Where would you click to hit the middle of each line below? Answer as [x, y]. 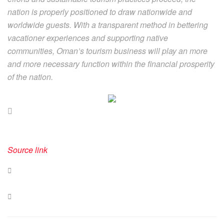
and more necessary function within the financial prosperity [111, 63]
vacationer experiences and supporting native [88, 37]
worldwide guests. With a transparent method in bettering [108, 24]
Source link [27, 149]
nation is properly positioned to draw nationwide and [100, 11]
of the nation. [30, 76]
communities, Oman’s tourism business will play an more [107, 50]
